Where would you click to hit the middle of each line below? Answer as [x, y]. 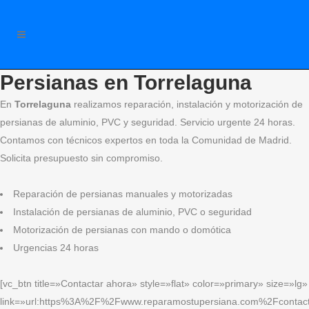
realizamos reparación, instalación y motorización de [187, 104]
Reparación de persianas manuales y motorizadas [123, 194]
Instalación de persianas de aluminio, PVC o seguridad [132, 212]
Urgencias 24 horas [56, 248]
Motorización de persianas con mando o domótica [122, 230]
